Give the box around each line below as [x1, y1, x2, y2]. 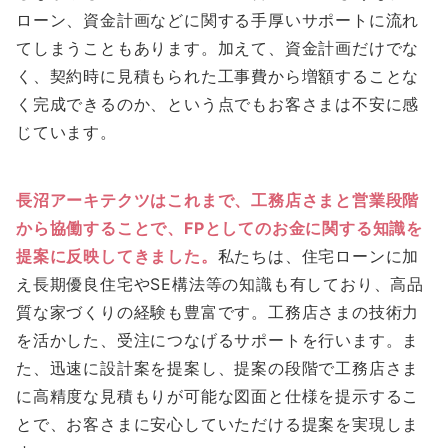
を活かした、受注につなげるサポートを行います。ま [16, 329, 420, 350]
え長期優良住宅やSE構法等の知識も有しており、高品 [16, 273, 424, 294]
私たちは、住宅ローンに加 [217, 245, 420, 266]
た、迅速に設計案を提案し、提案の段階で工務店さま [16, 357, 420, 378]
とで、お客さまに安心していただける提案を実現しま [16, 413, 420, 434]
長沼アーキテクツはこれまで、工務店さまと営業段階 [16, 189, 420, 210]
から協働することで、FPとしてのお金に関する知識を [16, 217, 423, 238]
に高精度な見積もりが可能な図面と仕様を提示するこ [16, 385, 420, 406]
